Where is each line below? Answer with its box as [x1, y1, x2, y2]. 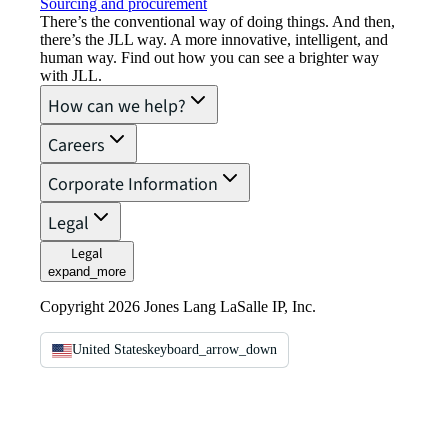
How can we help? [48, 94, 186, 120]
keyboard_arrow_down [147, 342, 277, 358]
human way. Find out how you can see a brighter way [40, 49, 379, 67]
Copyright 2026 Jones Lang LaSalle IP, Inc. [40, 298, 316, 316]
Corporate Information [48, 172, 218, 198]
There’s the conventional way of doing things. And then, [40, 13, 395, 31]
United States [72, 342, 147, 358]
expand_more [48, 264, 126, 280]
